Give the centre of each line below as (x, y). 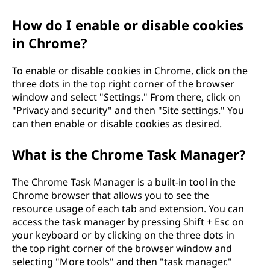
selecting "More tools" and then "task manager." (122, 261)
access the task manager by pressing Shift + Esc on (128, 221)
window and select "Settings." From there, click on (126, 97)
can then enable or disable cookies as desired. (117, 123)
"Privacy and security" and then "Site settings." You (128, 110)
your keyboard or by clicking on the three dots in (123, 235)
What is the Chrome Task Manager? (129, 154)
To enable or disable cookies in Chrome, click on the (130, 70)
